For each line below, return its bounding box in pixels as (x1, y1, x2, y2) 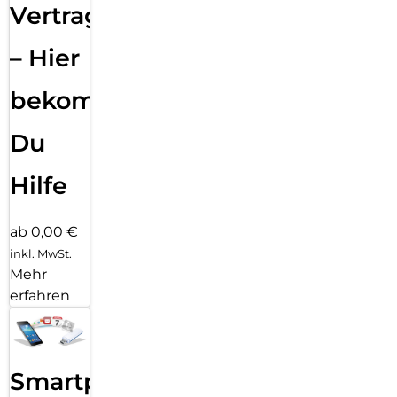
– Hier (10, 43, 80, 73)
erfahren (10, 286, 70, 304)
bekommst (10, 85, 143, 115)
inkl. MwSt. (10, 245, 72, 261)
